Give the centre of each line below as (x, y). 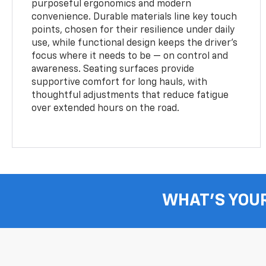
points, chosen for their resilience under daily (133, 30)
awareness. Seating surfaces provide (113, 69)
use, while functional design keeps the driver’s (135, 43)
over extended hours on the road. (106, 108)
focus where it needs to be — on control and (130, 56)
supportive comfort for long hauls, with (120, 82)
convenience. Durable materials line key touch (134, 17)
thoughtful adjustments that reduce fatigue (130, 95)
